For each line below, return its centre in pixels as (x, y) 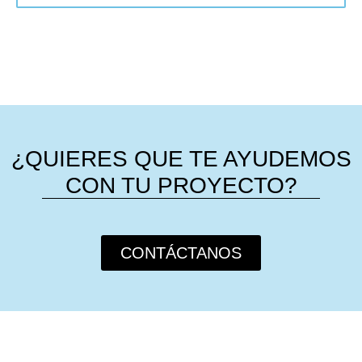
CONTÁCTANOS (181, 253)
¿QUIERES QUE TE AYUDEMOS (181, 159)
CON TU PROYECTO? (181, 186)
